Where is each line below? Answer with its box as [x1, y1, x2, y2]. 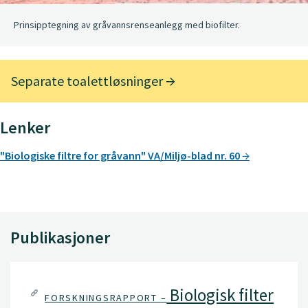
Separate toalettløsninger [11, 71, 166, 89]
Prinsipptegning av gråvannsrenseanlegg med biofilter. [14, 18, 240, 31]
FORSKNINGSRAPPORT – [45, 291, 167, 304]
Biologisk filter [166, 283, 274, 306]
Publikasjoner [10, 226, 110, 248]
